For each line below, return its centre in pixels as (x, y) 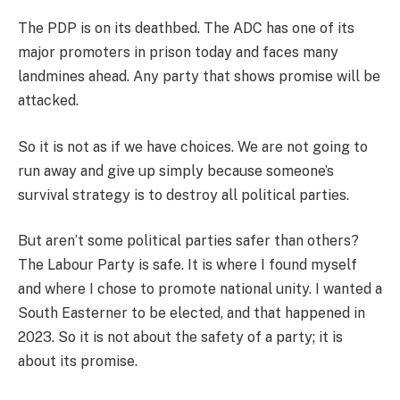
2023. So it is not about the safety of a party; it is (180, 337)
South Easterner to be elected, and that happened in (192, 313)
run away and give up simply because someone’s (176, 171)
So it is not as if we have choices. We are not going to (193, 146)
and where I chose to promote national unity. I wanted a (200, 289)
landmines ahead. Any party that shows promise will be (199, 77)
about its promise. (78, 362)
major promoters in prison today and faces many (178, 53)
